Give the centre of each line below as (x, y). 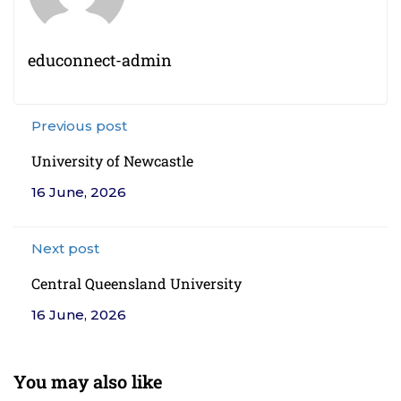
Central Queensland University (137, 284)
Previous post (79, 126)
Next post (65, 249)
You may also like (88, 382)
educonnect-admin (100, 60)
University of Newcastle (112, 161)
